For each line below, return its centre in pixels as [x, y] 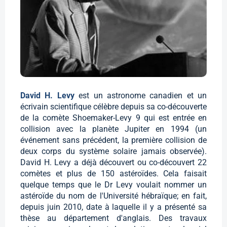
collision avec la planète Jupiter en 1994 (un [113, 129]
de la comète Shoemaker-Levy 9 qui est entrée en [113, 118]
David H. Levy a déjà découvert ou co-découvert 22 [113, 162]
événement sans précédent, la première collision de [113, 140]
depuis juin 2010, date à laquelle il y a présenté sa [113, 207]
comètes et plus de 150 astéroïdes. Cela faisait [113, 173]
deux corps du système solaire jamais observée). [113, 151]
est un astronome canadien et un [143, 95]
